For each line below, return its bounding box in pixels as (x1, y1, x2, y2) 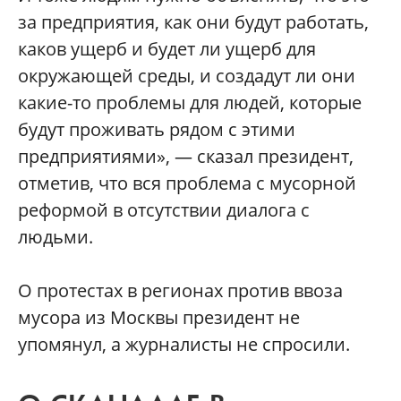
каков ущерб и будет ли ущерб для (18, 37, 316, 61)
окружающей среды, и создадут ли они (18, 64, 355, 88)
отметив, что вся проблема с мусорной (18, 171, 356, 195)
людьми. (18, 225, 93, 249)
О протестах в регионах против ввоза (18, 278, 343, 303)
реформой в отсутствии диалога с (18, 198, 310, 222)
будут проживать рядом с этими (18, 117, 295, 141)
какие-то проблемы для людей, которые (18, 90, 362, 115)
